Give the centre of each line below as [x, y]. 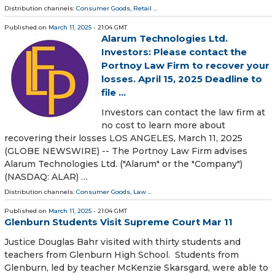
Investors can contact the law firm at [183, 112]
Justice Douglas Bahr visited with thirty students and [122, 242]
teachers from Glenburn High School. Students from [122, 255]
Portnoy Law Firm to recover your [185, 65]
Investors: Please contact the [174, 52]
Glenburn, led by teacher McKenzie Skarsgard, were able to [136, 268]
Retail [142, 8]
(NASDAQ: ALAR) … [46, 176]
